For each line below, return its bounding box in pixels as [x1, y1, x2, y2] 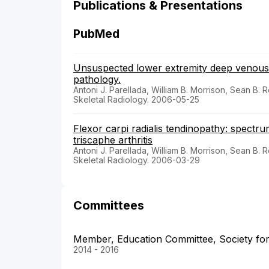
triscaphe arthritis [73, 134, 153, 147]
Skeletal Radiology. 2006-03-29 [73, 155, 200, 166]
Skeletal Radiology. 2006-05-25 [73, 94, 199, 105]
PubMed [73, 27, 119, 41]
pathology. [73, 73, 121, 86]
